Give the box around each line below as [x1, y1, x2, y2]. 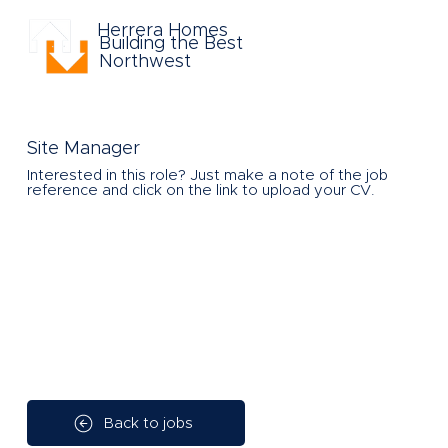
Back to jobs [103, 415, 193, 431]
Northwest [99, 52, 192, 71]
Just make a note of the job [189, 168, 388, 183]
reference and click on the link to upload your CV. [26, 183, 375, 198]
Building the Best [99, 34, 244, 53]
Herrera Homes [97, 21, 229, 40]
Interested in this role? [26, 168, 190, 183]
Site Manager [26, 140, 140, 158]
